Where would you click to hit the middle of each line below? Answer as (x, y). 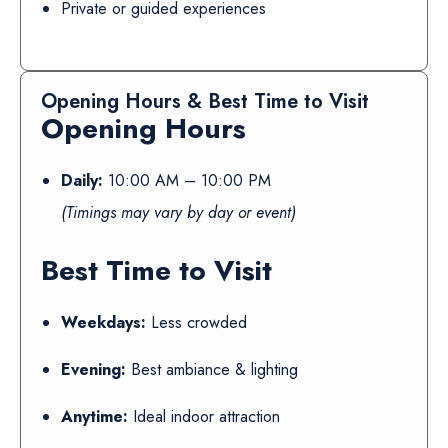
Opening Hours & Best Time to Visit (205, 101)
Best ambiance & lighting (212, 369)
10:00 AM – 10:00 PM (187, 180)
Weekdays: (103, 322)
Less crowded (196, 322)
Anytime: (94, 416)
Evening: (93, 369)
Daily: (82, 180)
